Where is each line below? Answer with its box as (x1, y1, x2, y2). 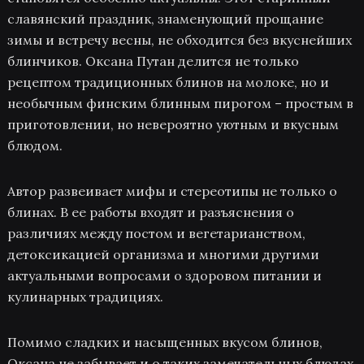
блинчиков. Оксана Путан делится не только (6, 53, 299, 69)
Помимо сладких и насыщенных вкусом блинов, (6, 334, 323, 350)
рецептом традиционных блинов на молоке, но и (6, 74, 329, 90)
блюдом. (6, 137, 63, 154)
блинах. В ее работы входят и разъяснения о (6, 204, 294, 220)
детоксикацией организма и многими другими (6, 246, 319, 262)
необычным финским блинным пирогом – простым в (6, 95, 353, 111)
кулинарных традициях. (6, 288, 163, 305)
